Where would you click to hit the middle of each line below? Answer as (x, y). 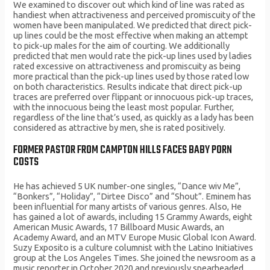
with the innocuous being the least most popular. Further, (124, 107)
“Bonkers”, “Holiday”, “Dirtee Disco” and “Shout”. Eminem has (133, 196)
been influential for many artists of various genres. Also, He (128, 207)
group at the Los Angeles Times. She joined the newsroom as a (135, 258)
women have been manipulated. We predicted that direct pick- (133, 25)
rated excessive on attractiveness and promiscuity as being (127, 66)
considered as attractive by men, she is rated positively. (120, 128)
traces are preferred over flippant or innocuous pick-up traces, (133, 97)
